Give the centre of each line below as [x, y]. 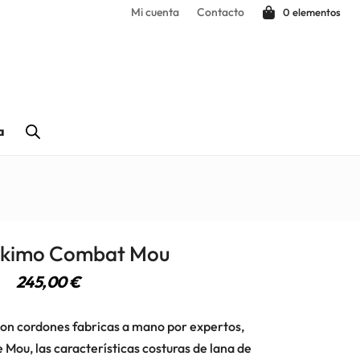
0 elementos [311, 12]
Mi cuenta [155, 12]
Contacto [220, 12]
